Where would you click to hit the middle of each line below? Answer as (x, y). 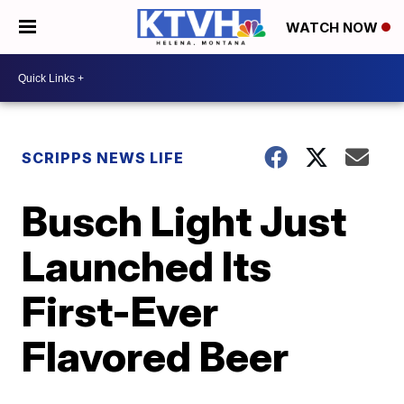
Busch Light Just (184, 221)
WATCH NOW (334, 28)
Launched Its (147, 266)
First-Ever (120, 311)
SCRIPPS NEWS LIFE (103, 158)
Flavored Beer (156, 356)
